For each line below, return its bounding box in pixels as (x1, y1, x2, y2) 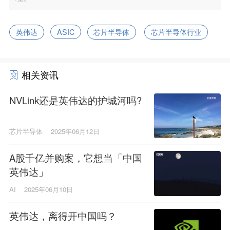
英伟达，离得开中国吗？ (9, 208, 117, 222)
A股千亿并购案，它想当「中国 (9, 151, 142, 165)
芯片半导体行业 (151, 27, 202, 37)
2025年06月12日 (50, 126, 100, 137)
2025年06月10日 (24, 184, 73, 194)
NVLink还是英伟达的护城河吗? (9, 93, 142, 107)
